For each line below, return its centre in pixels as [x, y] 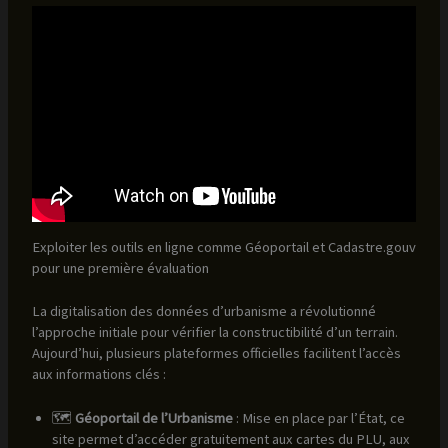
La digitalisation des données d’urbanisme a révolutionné [203, 310]
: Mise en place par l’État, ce [318, 417]
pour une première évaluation [120, 267]
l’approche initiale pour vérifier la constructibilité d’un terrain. [214, 331]
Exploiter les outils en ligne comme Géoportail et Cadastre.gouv [223, 246]
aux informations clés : [98, 373]
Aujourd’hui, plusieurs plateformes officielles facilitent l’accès [216, 352]
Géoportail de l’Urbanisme [153, 417]
